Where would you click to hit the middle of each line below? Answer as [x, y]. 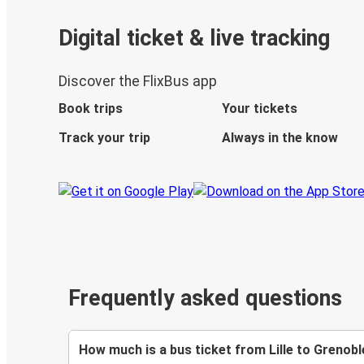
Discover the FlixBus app [138, 82]
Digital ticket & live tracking [194, 38]
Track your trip [104, 138]
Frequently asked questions [205, 299]
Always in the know [279, 138]
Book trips [91, 109]
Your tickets [259, 109]
